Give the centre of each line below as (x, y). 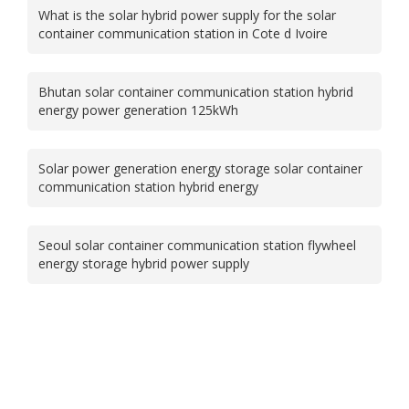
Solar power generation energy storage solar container (200, 168)
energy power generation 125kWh (138, 110)
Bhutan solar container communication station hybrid (196, 91)
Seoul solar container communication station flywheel (197, 245)
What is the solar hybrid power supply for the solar (187, 15)
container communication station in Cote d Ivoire (183, 33)
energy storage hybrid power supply (144, 263)
